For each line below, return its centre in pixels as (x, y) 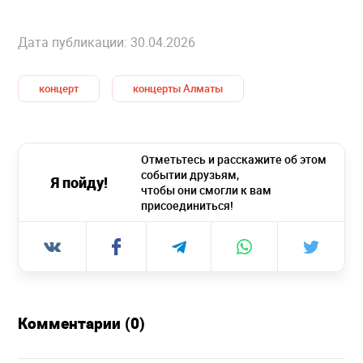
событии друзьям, (190, 175)
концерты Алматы (178, 89)
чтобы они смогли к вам (206, 190)
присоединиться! (187, 206)
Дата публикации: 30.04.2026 (107, 43)
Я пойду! (80, 183)
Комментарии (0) (81, 324)
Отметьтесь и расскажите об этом (233, 160)
